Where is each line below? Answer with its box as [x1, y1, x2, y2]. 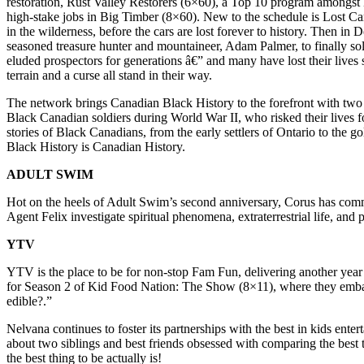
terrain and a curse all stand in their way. [6, 68, 212, 83]
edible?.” [6, 294, 52, 309]
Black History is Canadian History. [6, 140, 185, 154]
